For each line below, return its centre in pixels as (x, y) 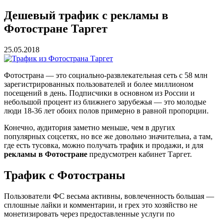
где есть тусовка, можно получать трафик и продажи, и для (104, 146)
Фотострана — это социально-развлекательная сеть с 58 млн (106, 75)
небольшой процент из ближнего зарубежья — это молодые (105, 102)
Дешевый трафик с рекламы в (86, 16)
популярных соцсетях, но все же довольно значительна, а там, (108, 137)
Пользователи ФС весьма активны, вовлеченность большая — (109, 196)
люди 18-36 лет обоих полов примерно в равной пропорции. (106, 111)
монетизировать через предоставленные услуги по (89, 214)
